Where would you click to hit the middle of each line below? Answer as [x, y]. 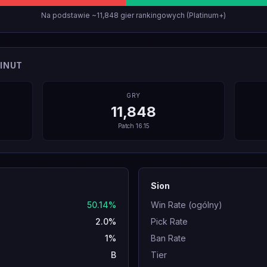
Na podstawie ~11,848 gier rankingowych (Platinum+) [133, 15]
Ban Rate [168, 238]
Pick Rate [169, 221]
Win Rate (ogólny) [187, 205]
